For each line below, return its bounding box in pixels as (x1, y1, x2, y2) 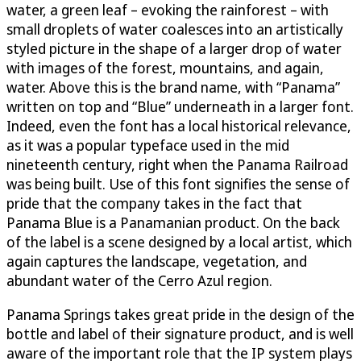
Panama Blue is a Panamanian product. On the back (6, 213, 340, 233)
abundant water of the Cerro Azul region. (6, 271, 272, 291)
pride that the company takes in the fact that (6, 193, 302, 214)
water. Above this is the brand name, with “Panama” (6, 77, 340, 98)
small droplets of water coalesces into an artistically (6, 19, 343, 39)
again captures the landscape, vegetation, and (6, 251, 307, 272)
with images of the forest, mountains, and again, (6, 58, 324, 78)
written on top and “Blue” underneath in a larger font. (6, 97, 354, 117)
